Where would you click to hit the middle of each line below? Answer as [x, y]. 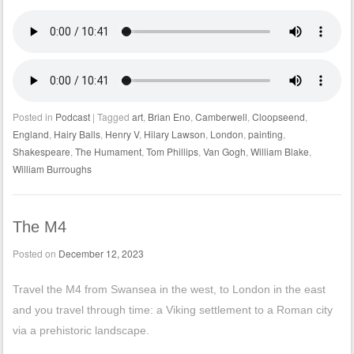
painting [265, 134]
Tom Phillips [172, 152]
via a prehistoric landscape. [81, 331]
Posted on [35, 254]
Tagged [114, 117]
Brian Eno [169, 117]
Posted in [34, 117]
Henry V [122, 134]
